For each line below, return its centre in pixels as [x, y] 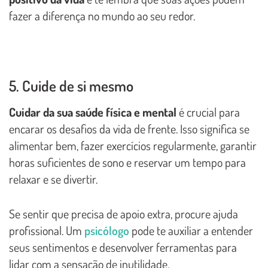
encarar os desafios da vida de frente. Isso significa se [129, 129]
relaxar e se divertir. [53, 179]
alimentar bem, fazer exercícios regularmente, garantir [133, 146]
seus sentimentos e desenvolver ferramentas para [123, 247]
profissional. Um [47, 231]
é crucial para [208, 112]
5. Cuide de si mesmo [71, 86]
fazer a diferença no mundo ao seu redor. [102, 16]
